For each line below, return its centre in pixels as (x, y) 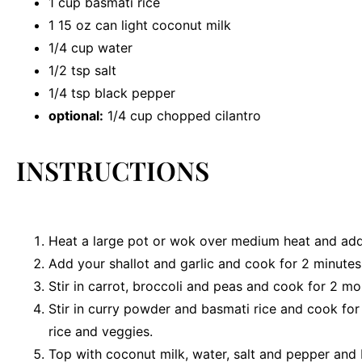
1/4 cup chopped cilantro (182, 115)
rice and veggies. (101, 332)
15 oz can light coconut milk (143, 25)
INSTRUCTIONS (113, 170)
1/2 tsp (69, 70)
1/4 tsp (69, 93)
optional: (76, 115)
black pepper (133, 93)
